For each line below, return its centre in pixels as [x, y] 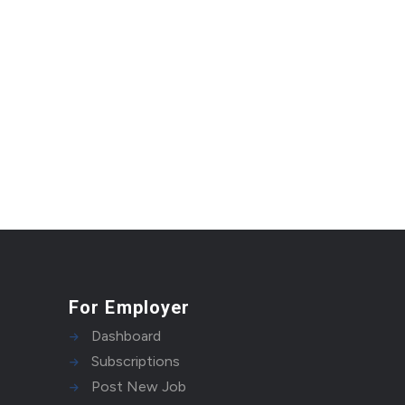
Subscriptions [136, 361]
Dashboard [126, 336]
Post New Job [139, 386]
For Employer [130, 307]
